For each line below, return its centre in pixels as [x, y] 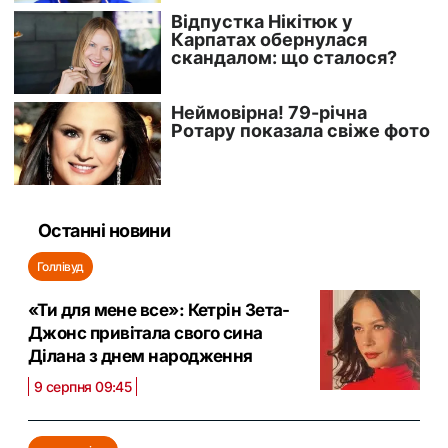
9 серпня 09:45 [83, 387]
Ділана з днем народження [140, 356]
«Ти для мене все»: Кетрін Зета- [159, 310]
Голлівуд [60, 267]
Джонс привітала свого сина [145, 333]
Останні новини [104, 231]
